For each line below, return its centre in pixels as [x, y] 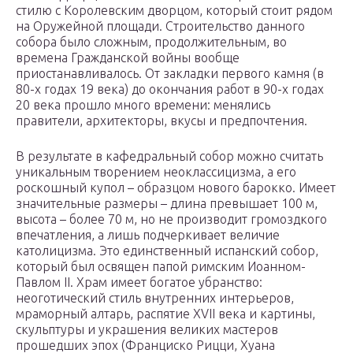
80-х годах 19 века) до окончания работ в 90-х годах [170, 89]
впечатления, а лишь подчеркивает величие [148, 235]
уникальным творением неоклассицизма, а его [156, 172]
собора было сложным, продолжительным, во [151, 42]
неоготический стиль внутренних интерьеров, [155, 298]
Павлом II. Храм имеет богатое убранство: [139, 282]
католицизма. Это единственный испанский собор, [167, 251]
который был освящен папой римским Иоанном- [161, 267]
